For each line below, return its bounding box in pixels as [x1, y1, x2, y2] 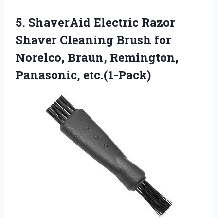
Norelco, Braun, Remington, [16, 50, 179, 66]
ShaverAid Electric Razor [28, 15, 175, 31]
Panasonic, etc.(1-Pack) [16, 67, 151, 83]
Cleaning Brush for [57, 32, 171, 48]
